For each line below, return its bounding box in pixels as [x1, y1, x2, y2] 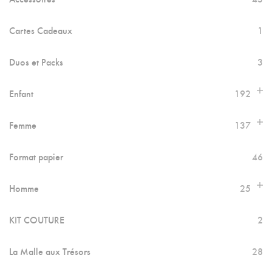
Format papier [9, 150, 63, 163]
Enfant [9, 87, 33, 100]
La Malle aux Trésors [9, 245, 90, 257]
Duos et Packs [9, 55, 63, 68]
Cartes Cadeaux [9, 24, 72, 36]
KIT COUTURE [9, 213, 64, 226]
